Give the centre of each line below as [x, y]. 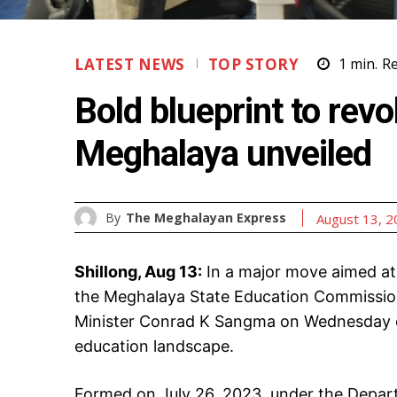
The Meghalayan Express [206, 217]
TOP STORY [253, 65]
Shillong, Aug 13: [138, 272]
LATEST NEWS [130, 65]
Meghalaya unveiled [223, 154]
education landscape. [154, 346]
